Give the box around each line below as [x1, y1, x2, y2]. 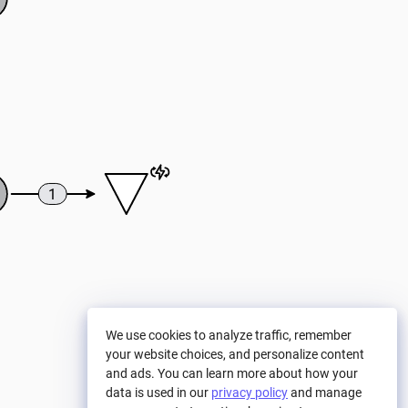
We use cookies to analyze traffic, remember [106, 328, 352, 342]
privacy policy [211, 385, 288, 400]
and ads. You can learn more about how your [106, 366, 358, 381]
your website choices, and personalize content [106, 347, 364, 362]
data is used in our [106, 385, 211, 400]
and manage [288, 385, 362, 400]
